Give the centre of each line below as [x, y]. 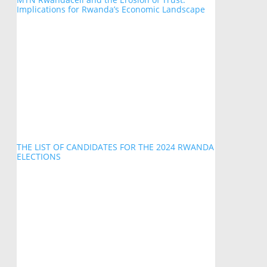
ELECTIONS [38, 157]
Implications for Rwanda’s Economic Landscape [111, 9]
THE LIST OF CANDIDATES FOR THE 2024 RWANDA [115, 147]
